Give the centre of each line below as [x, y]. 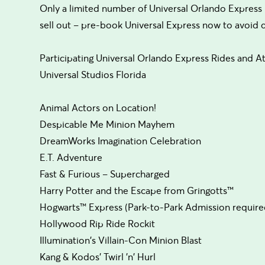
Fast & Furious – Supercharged [105, 174]
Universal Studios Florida [93, 74]
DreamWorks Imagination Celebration [121, 140]
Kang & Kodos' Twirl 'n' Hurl [98, 256]
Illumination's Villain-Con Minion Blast [121, 240]
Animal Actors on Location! [98, 107]
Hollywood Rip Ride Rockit [98, 223]
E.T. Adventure [71, 157]
